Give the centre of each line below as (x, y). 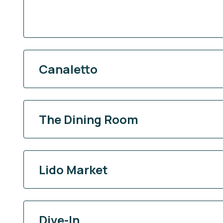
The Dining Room (89, 119)
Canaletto (68, 69)
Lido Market (73, 169)
